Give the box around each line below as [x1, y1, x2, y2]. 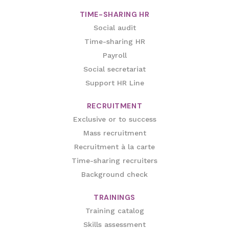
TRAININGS [93, 192, 136, 202]
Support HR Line [85, 78, 144, 87]
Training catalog [85, 206, 144, 215]
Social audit [93, 23, 136, 32]
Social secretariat [83, 64, 146, 73]
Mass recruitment [83, 128, 146, 137]
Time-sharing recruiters [72, 156, 157, 165]
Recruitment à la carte [74, 142, 155, 151]
